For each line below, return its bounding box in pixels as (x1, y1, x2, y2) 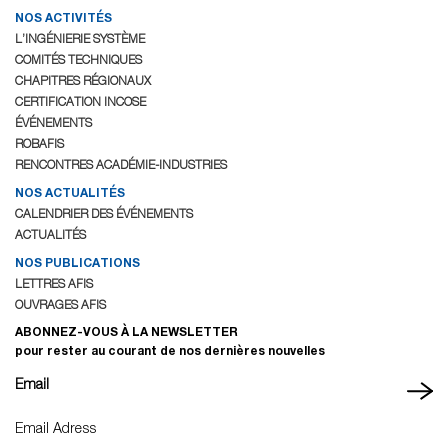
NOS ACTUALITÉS (15, 185, 125, 201)
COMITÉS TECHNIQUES (15, 52, 142, 68)
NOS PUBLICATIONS (15, 255, 140, 271)
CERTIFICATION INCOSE (15, 94, 146, 110)
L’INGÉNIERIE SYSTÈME (15, 31, 145, 47)
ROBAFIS (15, 136, 64, 152)
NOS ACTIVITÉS (15, 10, 112, 26)
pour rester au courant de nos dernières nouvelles (15, 343, 325, 359)
